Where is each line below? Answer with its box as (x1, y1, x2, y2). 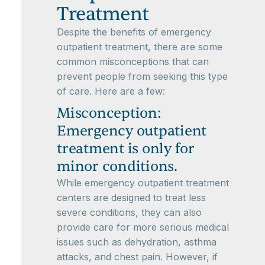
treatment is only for (57, 140, 195, 159)
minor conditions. (57, 157, 177, 176)
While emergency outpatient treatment (57, 177, 229, 189)
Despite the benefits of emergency (57, 26, 211, 38)
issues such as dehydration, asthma (57, 236, 216, 248)
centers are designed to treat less (57, 192, 206, 204)
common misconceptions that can (57, 56, 209, 68)
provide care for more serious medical (57, 221, 229, 234)
